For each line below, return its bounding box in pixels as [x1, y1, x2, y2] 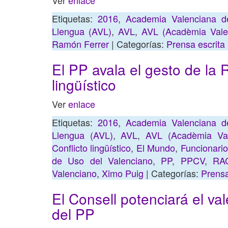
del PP [52, 204, 95, 224]
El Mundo [136, 141, 176, 154]
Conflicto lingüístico [52, 141, 131, 154]
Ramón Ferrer [52, 37, 109, 50]
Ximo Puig [102, 166, 144, 180]
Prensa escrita [166, 37, 225, 50]
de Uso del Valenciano [52, 154, 153, 167]
